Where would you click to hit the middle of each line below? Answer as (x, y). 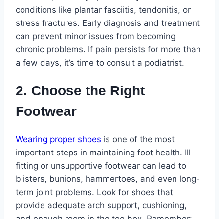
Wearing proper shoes (58, 140)
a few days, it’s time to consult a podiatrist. (100, 62)
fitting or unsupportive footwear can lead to (101, 166)
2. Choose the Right (80, 90)
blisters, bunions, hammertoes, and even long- (108, 179)
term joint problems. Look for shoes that (94, 192)
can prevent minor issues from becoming (96, 36)
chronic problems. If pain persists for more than (108, 49)
